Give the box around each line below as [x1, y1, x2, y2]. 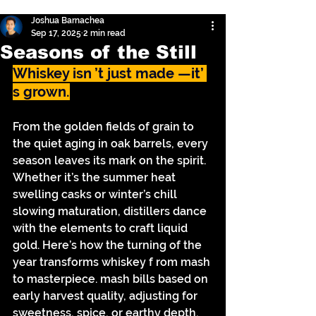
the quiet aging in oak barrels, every [13, 137, 211, 150]
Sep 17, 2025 [31, 28, 81, 38]
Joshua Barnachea [31, 16, 104, 25]
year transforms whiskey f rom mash [13, 255, 213, 269]
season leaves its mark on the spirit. [13, 154, 209, 167]
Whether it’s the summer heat [13, 171, 178, 184]
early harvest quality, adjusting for [13, 289, 200, 303]
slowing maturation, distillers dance [13, 205, 209, 218]
